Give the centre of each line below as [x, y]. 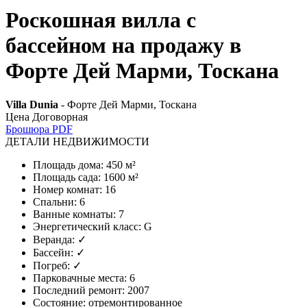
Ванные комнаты [73, 214]
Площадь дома [67, 164]
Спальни [53, 201]
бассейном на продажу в [123, 46]
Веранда [52, 239]
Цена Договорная [47, 116]
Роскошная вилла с [101, 20]
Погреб [50, 265]
